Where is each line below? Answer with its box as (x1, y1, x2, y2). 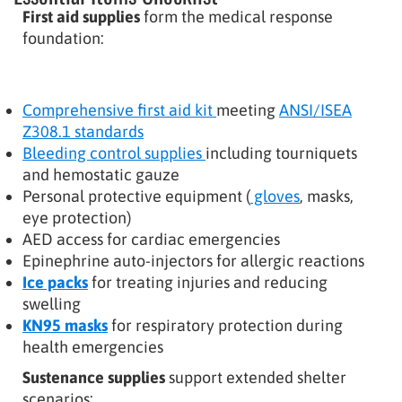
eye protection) (22, 207, 131, 227)
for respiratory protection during (108, 315, 343, 335)
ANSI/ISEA (279, 100, 352, 119)
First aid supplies (22, 6, 140, 26)
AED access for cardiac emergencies (22, 229, 280, 249)
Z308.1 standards (22, 121, 144, 141)
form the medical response (140, 6, 333, 26)
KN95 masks (22, 315, 108, 335)
